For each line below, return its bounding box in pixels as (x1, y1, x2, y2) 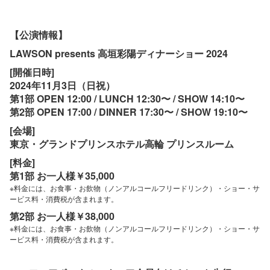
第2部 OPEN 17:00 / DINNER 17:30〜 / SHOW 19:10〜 (10, 104, 248, 119)
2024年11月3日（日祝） (10, 78, 115, 92)
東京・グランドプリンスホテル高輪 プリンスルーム (10, 136, 234, 151)
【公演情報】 (10, 27, 67, 42)
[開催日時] (10, 64, 54, 79)
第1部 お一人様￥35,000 (10, 168, 115, 183)
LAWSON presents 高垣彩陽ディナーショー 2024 (10, 46, 228, 60)
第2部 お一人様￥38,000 (10, 209, 115, 223)
